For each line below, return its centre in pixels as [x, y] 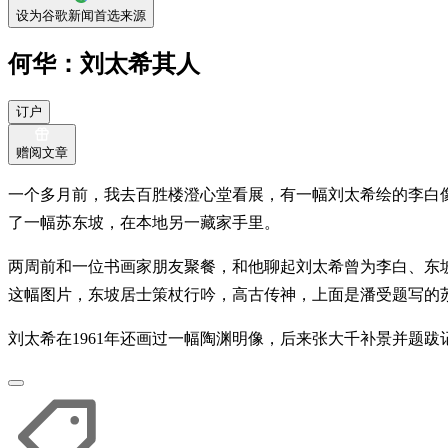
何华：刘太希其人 [104, 63]
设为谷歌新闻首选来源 [81, 15]
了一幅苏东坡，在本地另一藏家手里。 [144, 222]
